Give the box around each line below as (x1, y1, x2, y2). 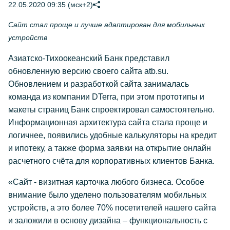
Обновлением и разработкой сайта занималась (8, 80, 189, 88)
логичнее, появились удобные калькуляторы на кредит (8, 131, 217, 140)
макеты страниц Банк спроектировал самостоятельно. (8, 105, 215, 114)
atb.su (144, 67, 166, 75)
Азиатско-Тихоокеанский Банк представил (8, 54, 169, 63)
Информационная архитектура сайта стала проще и (8, 118, 207, 127)
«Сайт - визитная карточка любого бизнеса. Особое (8, 178, 204, 186)
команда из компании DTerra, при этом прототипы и (8, 92, 204, 101)
